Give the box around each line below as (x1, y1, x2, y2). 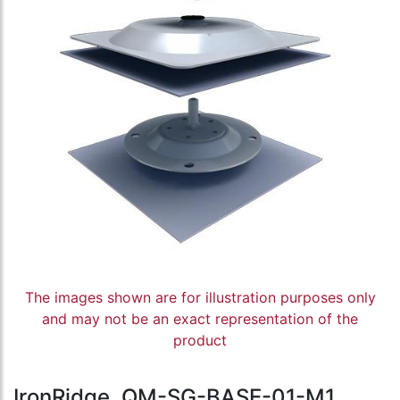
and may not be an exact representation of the (42, 310, 358, 329)
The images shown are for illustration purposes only (24, 288, 376, 307)
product (173, 331, 227, 350)
